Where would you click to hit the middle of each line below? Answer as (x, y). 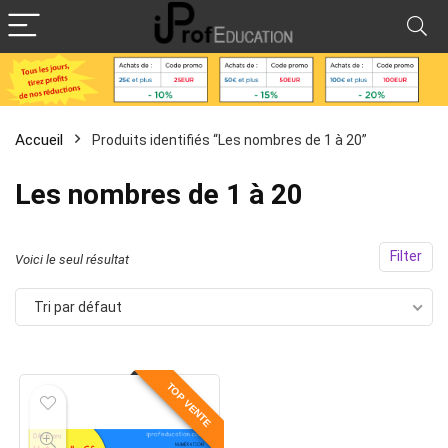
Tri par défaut (78, 307)
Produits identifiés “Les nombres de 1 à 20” (229, 140)
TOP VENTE (189, 405)
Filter (406, 256)
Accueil (39, 140)
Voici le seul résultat (72, 259)
